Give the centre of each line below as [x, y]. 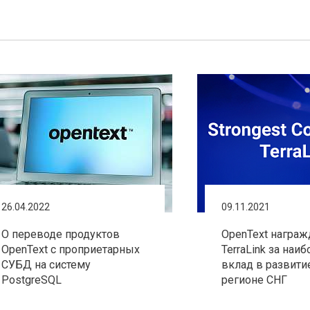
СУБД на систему [46, 265]
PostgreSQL [31, 280]
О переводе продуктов [61, 234]
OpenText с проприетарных [71, 249]
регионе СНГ [254, 280]
